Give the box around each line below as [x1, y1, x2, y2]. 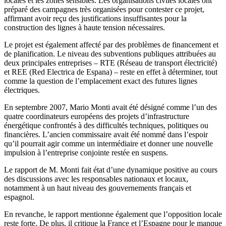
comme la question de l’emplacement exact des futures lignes [4, 77, 197, 86]
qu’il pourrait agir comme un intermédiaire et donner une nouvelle [4, 139, 213, 148]
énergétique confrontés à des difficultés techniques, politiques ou [4, 121, 208, 130]
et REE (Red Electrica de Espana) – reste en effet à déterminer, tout [4, 68, 217, 77]
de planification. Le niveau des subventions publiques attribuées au [4, 49, 216, 59]
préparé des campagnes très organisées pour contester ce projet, [4, 5, 204, 14]
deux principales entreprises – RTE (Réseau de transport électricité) [4, 59, 217, 68]
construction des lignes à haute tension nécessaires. [4, 23, 167, 32]
